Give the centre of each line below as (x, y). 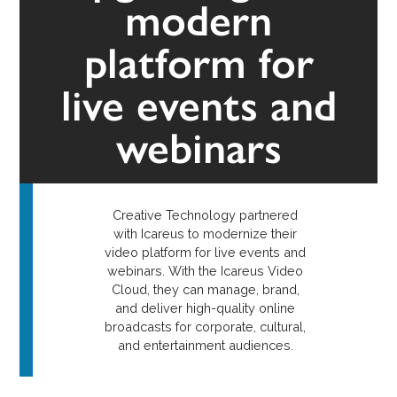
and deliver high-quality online (205, 308)
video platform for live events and (205, 253)
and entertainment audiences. (205, 346)
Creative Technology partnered (205, 215)
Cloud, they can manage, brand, (205, 290)
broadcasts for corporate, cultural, (205, 327)
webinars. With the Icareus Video (205, 271)
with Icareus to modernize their (205, 234)
